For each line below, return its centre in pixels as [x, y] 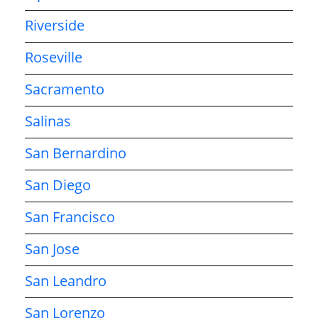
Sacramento [65, 89]
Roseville [54, 57]
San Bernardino [76, 153]
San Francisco [70, 216]
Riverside [55, 25]
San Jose [52, 248]
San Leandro [66, 280]
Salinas [48, 121]
